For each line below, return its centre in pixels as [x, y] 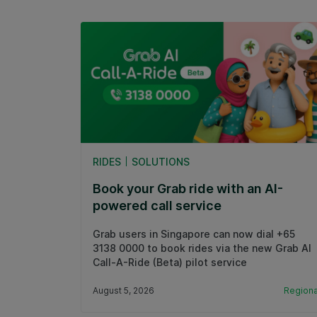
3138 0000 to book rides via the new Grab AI [202, 248]
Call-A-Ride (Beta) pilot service [170, 262]
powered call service [157, 205]
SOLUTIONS [161, 161]
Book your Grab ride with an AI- [188, 188]
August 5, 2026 [123, 290]
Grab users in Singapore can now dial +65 [194, 234]
